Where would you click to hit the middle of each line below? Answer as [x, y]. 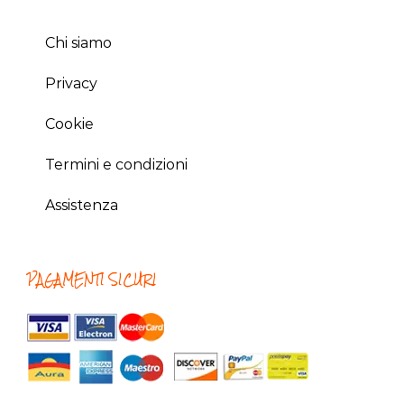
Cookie [69, 124]
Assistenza [82, 206]
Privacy [71, 84]
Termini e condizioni [116, 165]
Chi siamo [78, 43]
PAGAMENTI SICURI [92, 280]
